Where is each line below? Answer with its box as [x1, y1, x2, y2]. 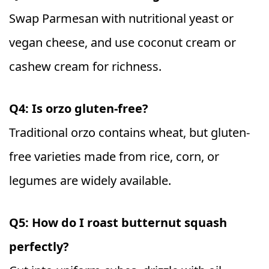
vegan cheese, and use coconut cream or [9, 34, 236, 50]
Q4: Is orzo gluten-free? [9, 100, 148, 116]
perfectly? [9, 238, 69, 255]
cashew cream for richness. [9, 58, 162, 74]
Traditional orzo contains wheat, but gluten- [9, 124, 250, 141]
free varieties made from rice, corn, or [9, 148, 219, 165]
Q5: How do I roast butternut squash [9, 214, 227, 231]
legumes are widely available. [9, 172, 171, 189]
